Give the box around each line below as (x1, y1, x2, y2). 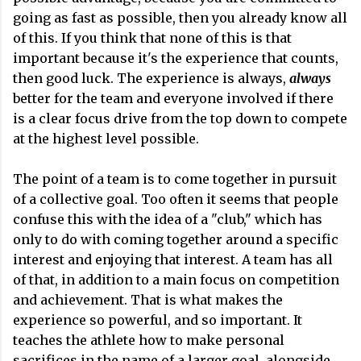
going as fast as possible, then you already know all (13, 10, 347, 26)
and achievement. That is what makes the (13, 292, 283, 308)
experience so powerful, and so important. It (13, 312, 302, 328)
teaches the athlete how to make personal (13, 332, 284, 348)
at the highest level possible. (13, 131, 202, 147)
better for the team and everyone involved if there (13, 90, 334, 106)
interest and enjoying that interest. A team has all (13, 251, 333, 268)
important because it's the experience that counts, (13, 50, 338, 66)
